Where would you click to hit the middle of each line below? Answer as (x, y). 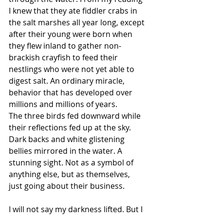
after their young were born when (72, 34)
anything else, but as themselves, (70, 174)
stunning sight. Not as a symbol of (72, 163)
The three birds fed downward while (76, 116)
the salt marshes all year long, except (78, 22)
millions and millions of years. (63, 104)
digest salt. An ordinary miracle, (68, 81)
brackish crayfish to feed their (64, 57)
